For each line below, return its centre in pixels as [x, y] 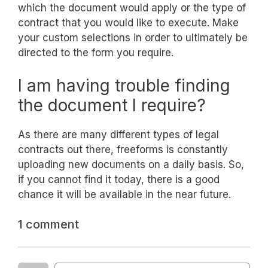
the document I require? [112, 105]
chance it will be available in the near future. [124, 194]
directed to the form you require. [96, 53]
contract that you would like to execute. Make [128, 23]
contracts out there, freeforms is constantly [123, 149]
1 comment [48, 225]
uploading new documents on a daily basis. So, [131, 164]
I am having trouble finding [124, 85]
